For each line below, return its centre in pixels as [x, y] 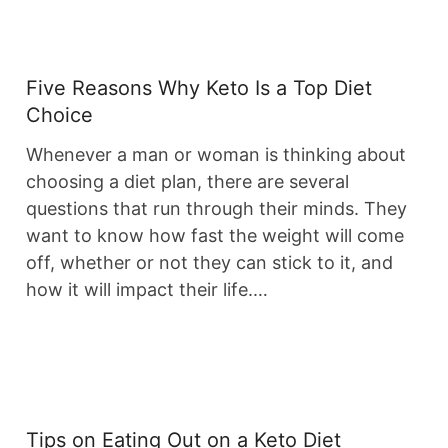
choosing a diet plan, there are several [187, 182]
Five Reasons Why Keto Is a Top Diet [199, 88]
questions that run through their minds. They [216, 209]
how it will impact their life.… [147, 290]
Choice [59, 115]
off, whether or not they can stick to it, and [209, 263]
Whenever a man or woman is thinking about [216, 155]
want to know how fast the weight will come [215, 236]
